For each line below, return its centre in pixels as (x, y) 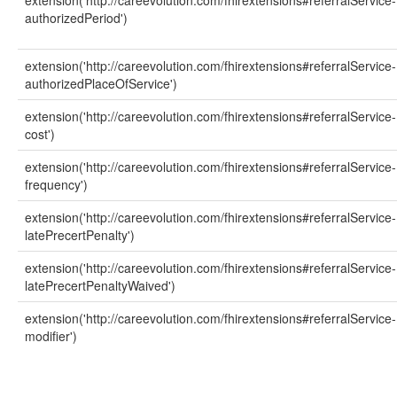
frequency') (56, 184)
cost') (40, 134)
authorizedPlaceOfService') (101, 83)
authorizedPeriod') (76, 18)
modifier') (51, 336)
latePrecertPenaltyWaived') (100, 285)
